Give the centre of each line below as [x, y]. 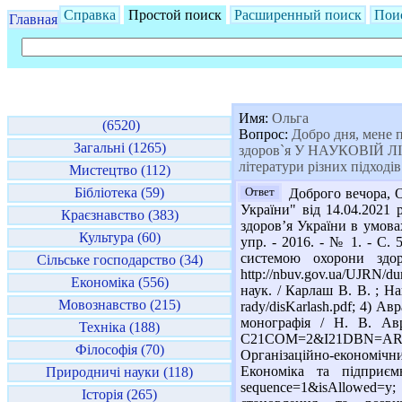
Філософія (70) [119, 350]
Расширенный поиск [298, 15]
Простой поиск [175, 15]
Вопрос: [263, 134]
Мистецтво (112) [119, 170]
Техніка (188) [119, 327]
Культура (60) [119, 237]
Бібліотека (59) [119, 192]
